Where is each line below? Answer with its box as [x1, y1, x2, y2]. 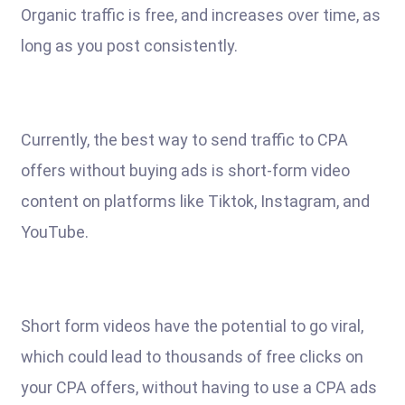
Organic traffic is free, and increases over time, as [21, 5, 381, 24]
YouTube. [21, 222, 89, 241]
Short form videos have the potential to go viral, [21, 316, 363, 335]
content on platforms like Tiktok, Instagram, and [21, 192, 370, 211]
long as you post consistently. [21, 36, 238, 55]
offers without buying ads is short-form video [21, 161, 350, 180]
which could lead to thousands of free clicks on [21, 347, 363, 366]
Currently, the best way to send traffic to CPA [21, 130, 348, 149]
